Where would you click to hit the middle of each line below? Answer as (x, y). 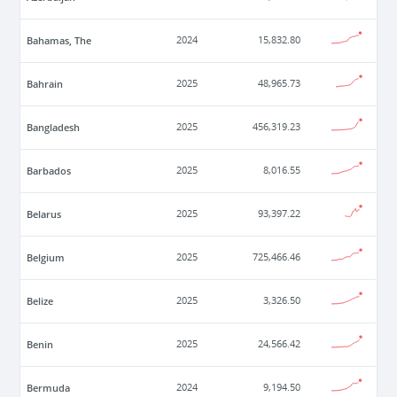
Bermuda (49, 388)
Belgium (46, 258)
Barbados (49, 171)
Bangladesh (54, 128)
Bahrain (45, 84)
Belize (40, 301)
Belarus (44, 214)
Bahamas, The (59, 41)
